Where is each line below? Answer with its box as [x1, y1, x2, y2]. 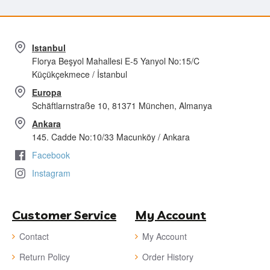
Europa [32, 86, 61, 98]
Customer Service [12, 207, 116, 222]
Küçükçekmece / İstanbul [32, 68, 127, 80]
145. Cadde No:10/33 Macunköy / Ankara [32, 131, 190, 143]
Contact [19, 230, 49, 242]
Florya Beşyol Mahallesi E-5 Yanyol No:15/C [32, 55, 199, 67]
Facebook [32, 149, 70, 161]
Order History [142, 251, 193, 263]
